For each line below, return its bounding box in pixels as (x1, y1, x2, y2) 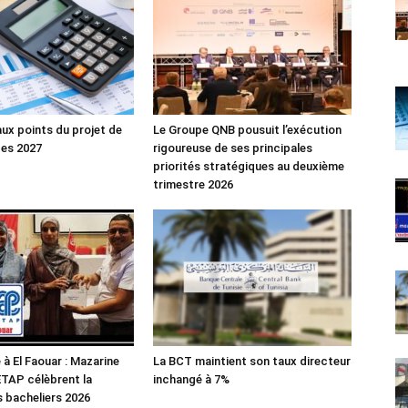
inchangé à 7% (153, 372, 229, 386)
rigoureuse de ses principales (153, 140, 312, 155)
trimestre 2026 (153, 177, 233, 191)
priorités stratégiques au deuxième (153, 158, 344, 173)
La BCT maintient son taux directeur (153, 353, 351, 368)
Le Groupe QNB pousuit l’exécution (153, 122, 342, 137)
